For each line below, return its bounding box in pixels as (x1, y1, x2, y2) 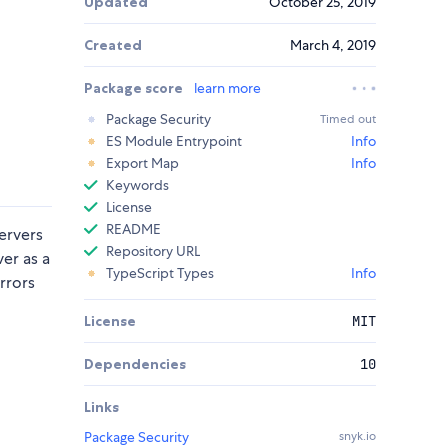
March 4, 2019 (290, 36, 376, 55)
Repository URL (106, 242, 200, 261)
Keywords (106, 176, 169, 195)
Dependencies (84, 355, 186, 374)
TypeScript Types (106, 264, 214, 283)
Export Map (106, 154, 179, 173)
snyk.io (339, 428, 376, 445)
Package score (84, 79, 186, 98)
